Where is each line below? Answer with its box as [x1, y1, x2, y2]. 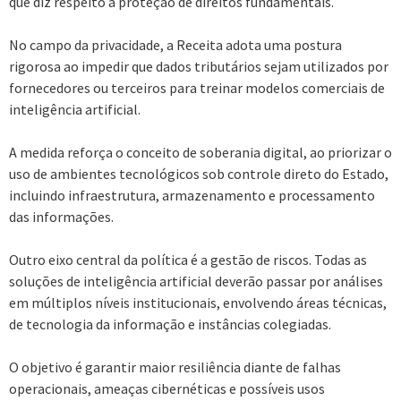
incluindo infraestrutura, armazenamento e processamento [9, 185, 375, 204]
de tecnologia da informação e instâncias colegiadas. [9, 314, 331, 333]
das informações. [9, 207, 114, 226]
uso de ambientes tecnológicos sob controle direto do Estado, [9, 164, 388, 183]
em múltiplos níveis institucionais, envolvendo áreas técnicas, [9, 293, 387, 311]
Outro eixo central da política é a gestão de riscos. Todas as [9, 250, 367, 269]
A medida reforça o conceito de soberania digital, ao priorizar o [9, 142, 392, 161]
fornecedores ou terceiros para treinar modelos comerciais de [9, 78, 385, 97]
